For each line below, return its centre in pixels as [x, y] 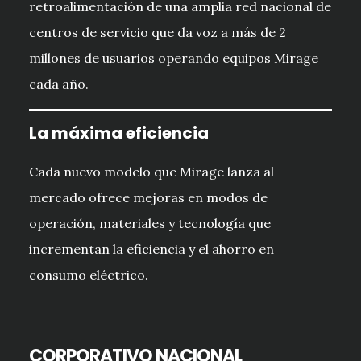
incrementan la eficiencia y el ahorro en [151, 249]
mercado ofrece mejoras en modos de [148, 198]
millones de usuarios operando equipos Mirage [173, 58]
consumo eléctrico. [88, 275]
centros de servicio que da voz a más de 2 [157, 33]
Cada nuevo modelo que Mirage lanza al [151, 172]
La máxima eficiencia [118, 133]
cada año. [58, 84]
